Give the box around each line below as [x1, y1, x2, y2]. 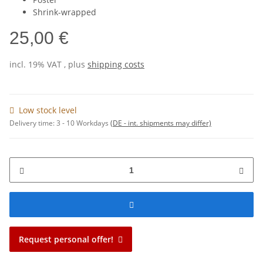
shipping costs [87, 59, 144, 70]
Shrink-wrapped [33, 6, 96, 18]
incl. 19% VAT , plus [9, 59, 87, 70]
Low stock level [19, 104, 77, 116]
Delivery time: [9, 118, 56, 129]
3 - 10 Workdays [56, 118, 110, 129]
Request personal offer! [19, 234, 113, 245]
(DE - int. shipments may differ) [110, 118, 211, 129]
